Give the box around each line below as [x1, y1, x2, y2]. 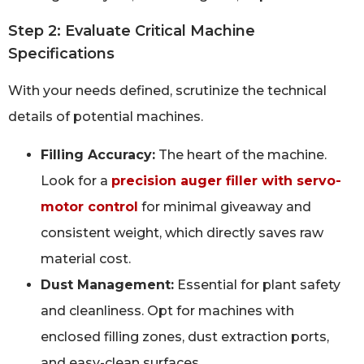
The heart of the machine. [155, 146, 327, 162]
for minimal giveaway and [138, 198, 311, 214]
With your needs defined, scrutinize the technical [8, 83, 327, 99]
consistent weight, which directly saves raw [41, 224, 323, 240]
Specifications [8, 45, 115, 63]
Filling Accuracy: [41, 146, 155, 162]
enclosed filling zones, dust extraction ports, [41, 328, 329, 344]
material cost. [41, 250, 131, 266]
